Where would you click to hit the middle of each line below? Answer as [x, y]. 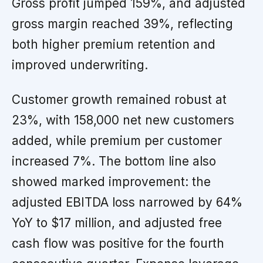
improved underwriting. [80, 65]
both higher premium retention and [114, 44]
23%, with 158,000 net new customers [123, 120]
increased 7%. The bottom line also [114, 161]
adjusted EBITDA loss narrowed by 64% [127, 202]
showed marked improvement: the [111, 181]
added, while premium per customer [117, 140]
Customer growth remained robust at [119, 99]
